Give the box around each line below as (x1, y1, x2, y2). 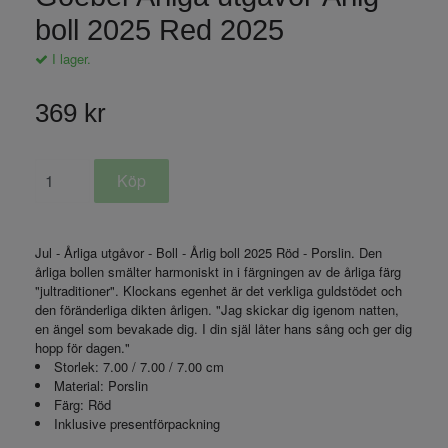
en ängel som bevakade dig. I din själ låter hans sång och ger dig (35, 318, 412, 338)
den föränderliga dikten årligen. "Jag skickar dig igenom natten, (35, 299, 399, 319)
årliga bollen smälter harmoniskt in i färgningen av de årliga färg (35, 261, 401, 281)
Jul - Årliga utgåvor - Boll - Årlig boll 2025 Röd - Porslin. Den (35, 242, 382, 262)
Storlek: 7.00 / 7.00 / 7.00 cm (54, 356, 224, 376)
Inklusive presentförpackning (54, 413, 220, 433)
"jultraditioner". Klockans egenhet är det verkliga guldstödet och (35, 280, 402, 300)
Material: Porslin (54, 375, 148, 395)
